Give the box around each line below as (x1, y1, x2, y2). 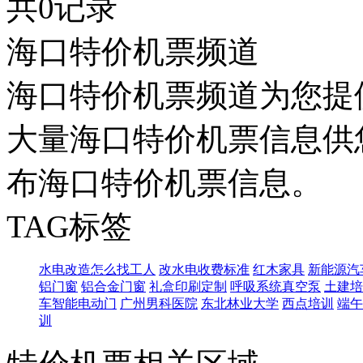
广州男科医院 (120, 296, 198, 310)
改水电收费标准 (159, 262, 250, 276)
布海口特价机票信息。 (6, 164, 322, 200)
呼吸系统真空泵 (230, 279, 321, 293)
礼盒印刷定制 (149, 279, 227, 293)
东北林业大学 (201, 296, 279, 310)
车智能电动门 (39, 296, 117, 310)
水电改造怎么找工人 (39, 262, 156, 276)
